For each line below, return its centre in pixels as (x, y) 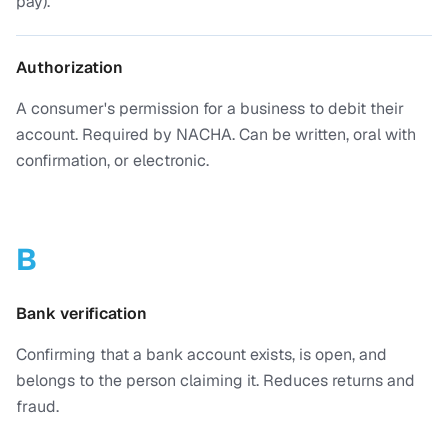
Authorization (69, 67)
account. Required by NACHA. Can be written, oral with (216, 134)
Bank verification (81, 313)
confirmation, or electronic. (112, 160)
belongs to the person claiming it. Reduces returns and (215, 380)
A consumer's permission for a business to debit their (210, 108)
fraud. (37, 406)
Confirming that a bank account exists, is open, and (201, 354)
